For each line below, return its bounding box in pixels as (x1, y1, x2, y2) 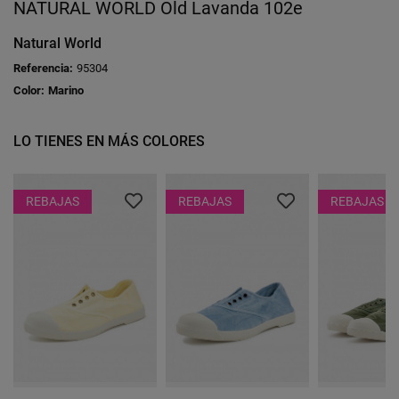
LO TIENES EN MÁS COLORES (13, 132, 205, 150)
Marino (48, 83, 84, 97)
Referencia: (13, 61, 73, 75)
